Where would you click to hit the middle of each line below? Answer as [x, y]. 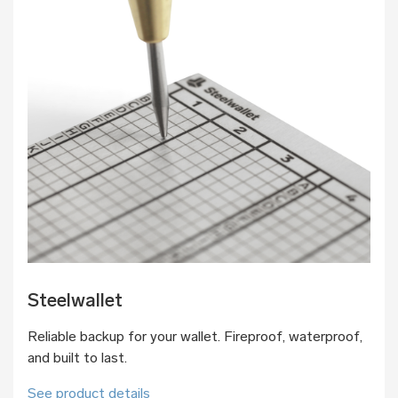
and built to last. [77, 358]
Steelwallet [75, 301]
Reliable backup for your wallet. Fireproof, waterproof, [195, 337]
